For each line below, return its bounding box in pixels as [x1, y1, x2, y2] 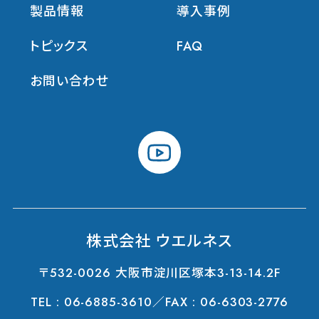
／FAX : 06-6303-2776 [152, 293, 289, 311]
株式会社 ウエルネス [85, 229, 234, 252]
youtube [138, 132, 188, 152]
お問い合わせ [29, 72, 109, 91]
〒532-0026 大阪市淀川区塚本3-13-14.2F [38, 264, 281, 282]
